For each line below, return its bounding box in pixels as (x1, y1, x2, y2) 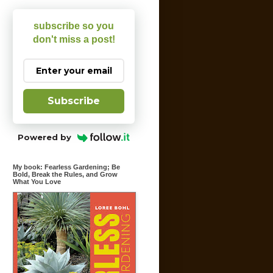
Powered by (18, 132, 72, 142)
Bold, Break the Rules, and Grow (13, 171, 118, 178)
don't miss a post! (32, 34, 115, 44)
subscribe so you (34, 21, 114, 31)
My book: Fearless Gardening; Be (13, 163, 120, 171)
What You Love (13, 178, 61, 185)
